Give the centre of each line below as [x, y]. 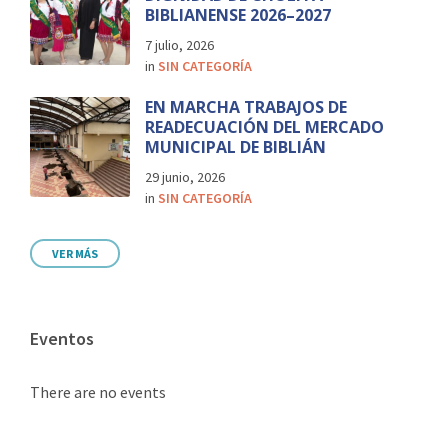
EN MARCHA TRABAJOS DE [246, 106]
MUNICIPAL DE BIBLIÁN [235, 146]
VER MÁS [75, 253]
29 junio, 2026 [185, 176]
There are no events [98, 391]
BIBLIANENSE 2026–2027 [238, 14]
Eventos [62, 338]
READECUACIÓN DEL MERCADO [264, 126]
